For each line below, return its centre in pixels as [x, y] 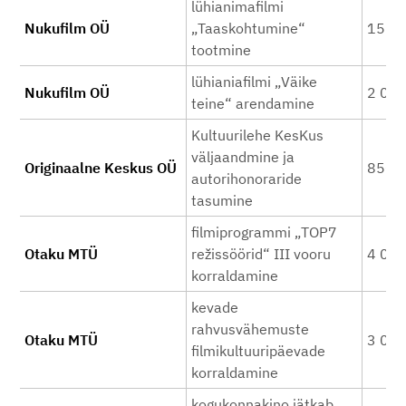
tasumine [222, 200]
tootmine [221, 50]
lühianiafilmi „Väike [254, 82]
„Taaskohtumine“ [248, 28]
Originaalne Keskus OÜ [101, 168]
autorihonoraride [246, 179]
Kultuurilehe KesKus [257, 135]
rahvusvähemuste [250, 329]
